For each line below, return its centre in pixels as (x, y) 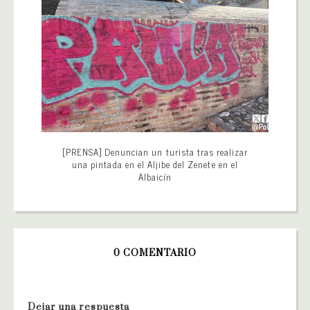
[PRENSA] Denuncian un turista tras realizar (155, 152)
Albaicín (155, 176)
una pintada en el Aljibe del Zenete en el (155, 164)
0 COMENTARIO (155, 253)
